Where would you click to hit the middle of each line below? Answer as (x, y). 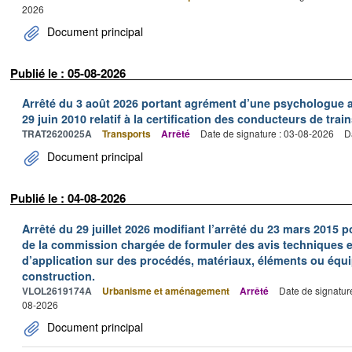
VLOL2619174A (57, 290)
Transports (126, 134)
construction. (59, 275)
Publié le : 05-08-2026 (68, 73)
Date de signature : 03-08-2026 (267, 133)
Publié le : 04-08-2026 (68, 198)
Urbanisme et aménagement (166, 290)
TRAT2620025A (57, 134)
